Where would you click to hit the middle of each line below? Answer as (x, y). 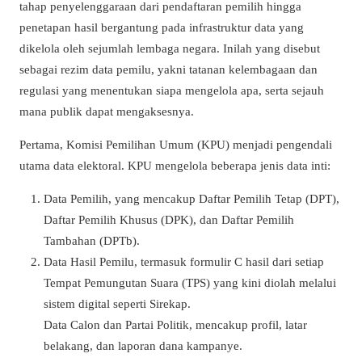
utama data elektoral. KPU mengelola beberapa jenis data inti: (175, 166)
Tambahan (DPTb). (92, 241)
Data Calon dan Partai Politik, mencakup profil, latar (175, 325)
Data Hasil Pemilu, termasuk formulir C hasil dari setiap (184, 262)
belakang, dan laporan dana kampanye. (143, 346)
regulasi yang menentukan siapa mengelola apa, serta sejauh (172, 90)
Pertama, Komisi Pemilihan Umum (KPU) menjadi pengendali (176, 145)
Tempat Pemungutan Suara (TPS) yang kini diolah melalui (190, 283)
